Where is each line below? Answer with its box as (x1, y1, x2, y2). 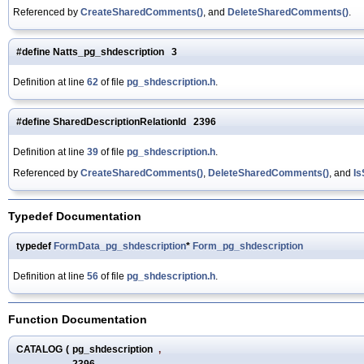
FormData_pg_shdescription (54, 240, 186, 252)
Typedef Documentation (8, 209, 141, 223)
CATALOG (16, 343, 63, 355)
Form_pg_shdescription (193, 240, 303, 252)
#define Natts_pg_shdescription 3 (16, 45, 177, 58)
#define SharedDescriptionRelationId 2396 (16, 115, 216, 128)
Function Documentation (8, 312, 147, 326)
